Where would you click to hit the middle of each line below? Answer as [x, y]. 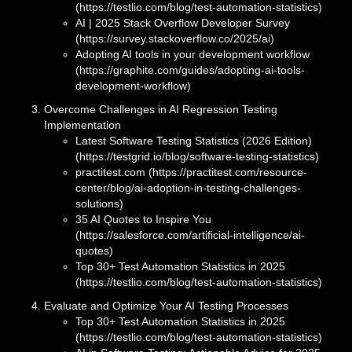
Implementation [82, 125]
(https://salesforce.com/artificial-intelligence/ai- [190, 235]
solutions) [99, 204]
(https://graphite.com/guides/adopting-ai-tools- [190, 70]
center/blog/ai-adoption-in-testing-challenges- [188, 188]
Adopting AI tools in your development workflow [192, 55]
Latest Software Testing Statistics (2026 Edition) [194, 141]
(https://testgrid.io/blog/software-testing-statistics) [197, 157]
